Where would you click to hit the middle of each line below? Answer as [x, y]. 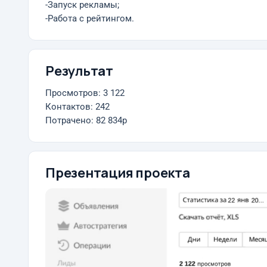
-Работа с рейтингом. [90, 19]
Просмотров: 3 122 [85, 93]
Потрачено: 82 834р [86, 121]
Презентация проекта [118, 173]
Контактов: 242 [77, 107]
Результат [80, 71]
